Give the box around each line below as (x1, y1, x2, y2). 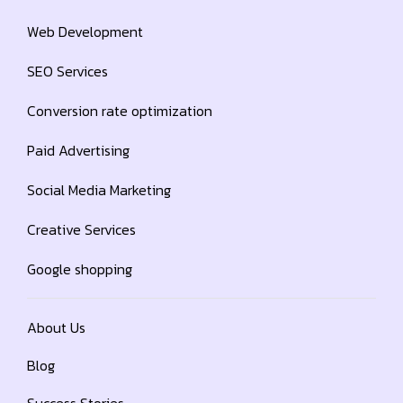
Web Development (27, 21, 143, 43)
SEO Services (27, 60, 108, 83)
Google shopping (27, 258, 132, 281)
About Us (27, 317, 85, 339)
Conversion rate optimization (27, 100, 212, 122)
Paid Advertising (27, 139, 130, 162)
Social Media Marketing (27, 179, 171, 201)
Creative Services (27, 219, 136, 241)
